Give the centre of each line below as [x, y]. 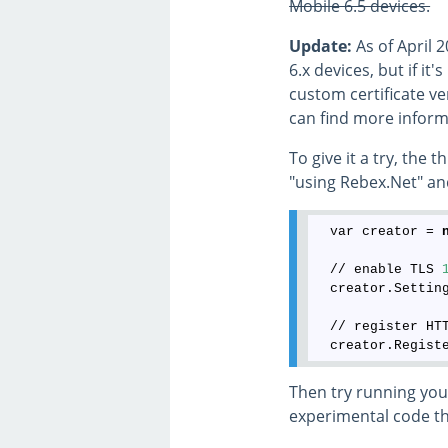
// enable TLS [378, 269]
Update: [321, 46]
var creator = [378, 231]
